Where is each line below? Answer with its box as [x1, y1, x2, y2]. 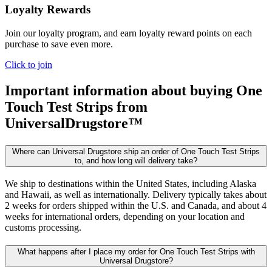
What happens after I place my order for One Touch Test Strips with [17, 247, 255, 257]
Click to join [5, 59, 52, 70]
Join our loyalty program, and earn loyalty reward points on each [5, 28, 252, 39]
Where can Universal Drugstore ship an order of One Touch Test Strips [12, 146, 260, 156]
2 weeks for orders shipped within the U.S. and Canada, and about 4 [5, 200, 267, 211]
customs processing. [5, 222, 81, 233]
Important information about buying [5, 83, 236, 99]
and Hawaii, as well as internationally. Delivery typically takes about [5, 189, 267, 200]
